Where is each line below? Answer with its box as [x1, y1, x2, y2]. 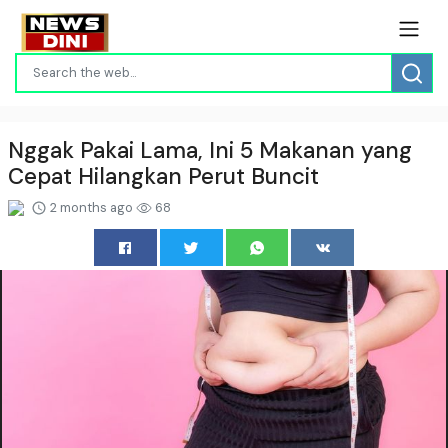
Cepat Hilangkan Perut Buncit [8, 161, 319, 191]
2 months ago [47, 198, 136, 216]
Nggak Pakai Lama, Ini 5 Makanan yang [8, 135, 412, 165]
